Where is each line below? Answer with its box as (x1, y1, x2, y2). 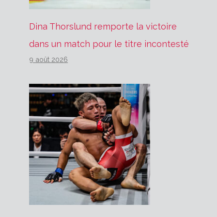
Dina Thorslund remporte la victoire (29, 21, 177, 31)
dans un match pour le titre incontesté (29, 38, 189, 49)
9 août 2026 (29, 55, 68, 63)
